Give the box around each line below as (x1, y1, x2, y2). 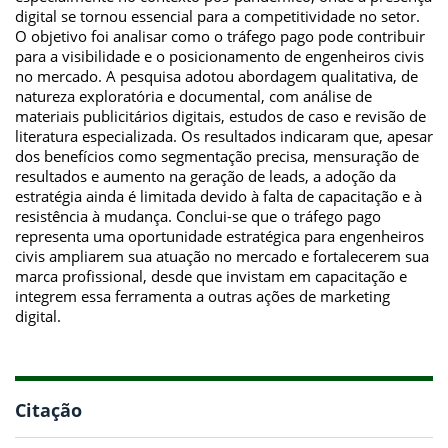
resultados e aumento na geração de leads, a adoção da (15, 165, 396, 186)
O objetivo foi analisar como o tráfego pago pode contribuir (15, 25, 425, 46)
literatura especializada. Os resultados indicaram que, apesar (15, 125, 433, 146)
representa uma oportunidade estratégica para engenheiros (15, 225, 424, 246)
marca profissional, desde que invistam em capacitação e (15, 265, 407, 286)
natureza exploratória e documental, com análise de (15, 85, 372, 106)
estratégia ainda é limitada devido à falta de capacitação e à (15, 185, 422, 206)
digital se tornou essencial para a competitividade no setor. (15, 5, 420, 26)
